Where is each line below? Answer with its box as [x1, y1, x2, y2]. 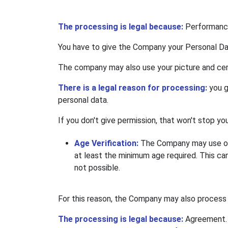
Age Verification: [74, 138, 140, 149]
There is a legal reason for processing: [58, 83, 209, 93]
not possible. [74, 163, 120, 173]
